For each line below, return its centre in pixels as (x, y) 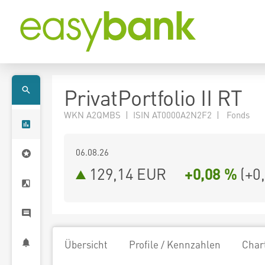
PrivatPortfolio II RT (153, 98)
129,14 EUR (127, 174)
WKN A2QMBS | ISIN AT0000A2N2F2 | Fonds (157, 115)
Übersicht (86, 244)
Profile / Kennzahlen (175, 244)
